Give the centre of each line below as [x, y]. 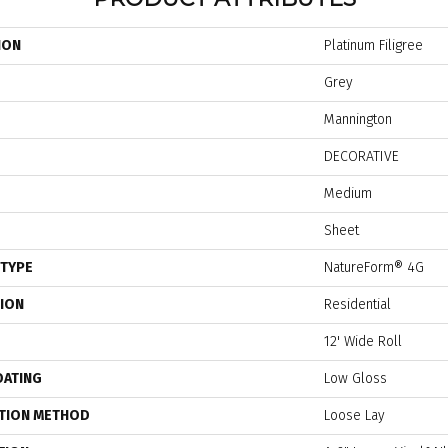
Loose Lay [354, 416]
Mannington [358, 120]
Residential [357, 305]
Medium [348, 194]
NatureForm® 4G [374, 268]
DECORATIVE [361, 157]
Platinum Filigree [373, 46]
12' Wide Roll [363, 342]
